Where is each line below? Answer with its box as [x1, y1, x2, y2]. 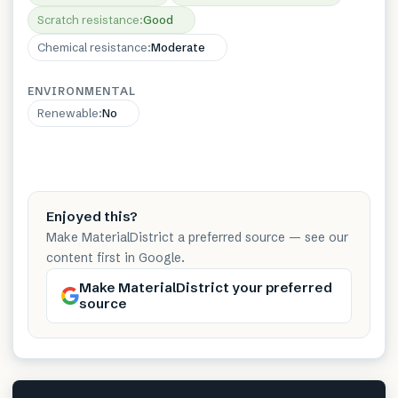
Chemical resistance [37, 39, 147, 54]
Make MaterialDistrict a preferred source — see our [46, 228, 348, 245]
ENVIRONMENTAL [28, 84, 136, 98]
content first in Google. [46, 249, 185, 266]
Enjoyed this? [46, 207, 138, 225]
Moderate [151, 39, 205, 54]
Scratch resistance [37, 12, 139, 27]
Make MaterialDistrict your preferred [79, 278, 332, 296]
